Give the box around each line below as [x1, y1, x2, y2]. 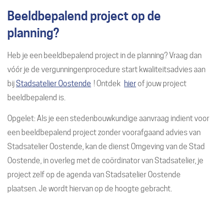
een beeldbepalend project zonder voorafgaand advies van [7, 127, 201, 137]
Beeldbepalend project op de [7, 8, 161, 23]
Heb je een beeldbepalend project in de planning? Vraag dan [7, 50, 201, 60]
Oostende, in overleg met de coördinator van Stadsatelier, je [7, 155, 203, 165]
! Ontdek [93, 78, 122, 88]
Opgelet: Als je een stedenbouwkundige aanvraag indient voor [7, 113, 209, 123]
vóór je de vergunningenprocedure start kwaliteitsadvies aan [7, 64, 205, 74]
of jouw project [136, 78, 186, 88]
